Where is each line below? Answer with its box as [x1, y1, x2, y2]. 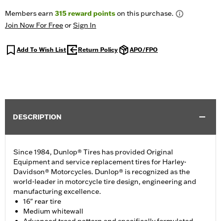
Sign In [73, 21, 96, 30]
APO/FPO [130, 46, 158, 54]
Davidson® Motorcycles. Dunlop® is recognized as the [13, 167, 190, 177]
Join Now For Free [5, 21, 63, 30]
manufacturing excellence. [13, 187, 101, 196]
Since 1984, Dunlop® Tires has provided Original [13, 147, 173, 157]
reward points [67, 9, 115, 18]
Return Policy [78, 46, 118, 54]
